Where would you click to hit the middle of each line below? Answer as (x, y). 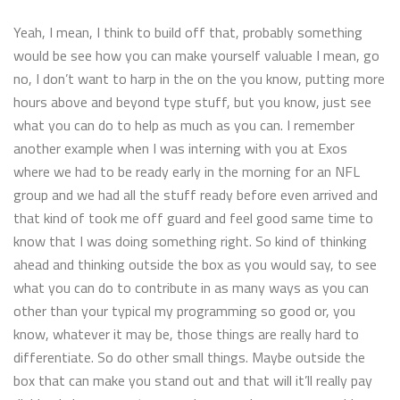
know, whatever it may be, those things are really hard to (186, 333)
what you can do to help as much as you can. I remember (184, 125)
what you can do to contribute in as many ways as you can (191, 287)
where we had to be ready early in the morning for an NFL (187, 171)
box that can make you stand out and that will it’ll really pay (193, 380)
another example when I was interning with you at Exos (180, 148)
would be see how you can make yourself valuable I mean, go (196, 55)
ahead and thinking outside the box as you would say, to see (195, 264)
